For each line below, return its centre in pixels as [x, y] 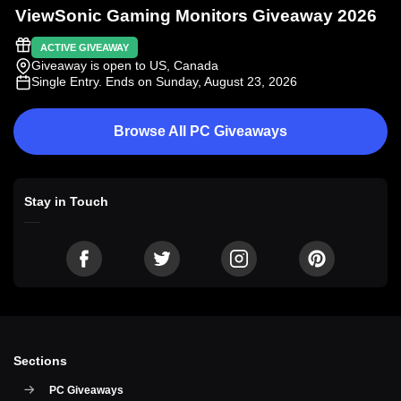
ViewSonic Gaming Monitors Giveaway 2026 [196, 15]
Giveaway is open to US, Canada [125, 65]
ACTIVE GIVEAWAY [85, 47]
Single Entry [65, 81]
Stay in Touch [66, 201]
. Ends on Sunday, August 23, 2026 [198, 81]
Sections [40, 360]
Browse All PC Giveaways [200, 131]
